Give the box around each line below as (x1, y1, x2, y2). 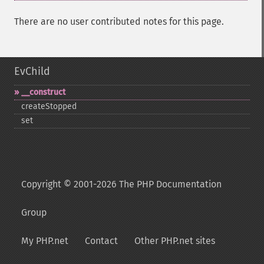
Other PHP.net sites (134, 235, 215, 246)
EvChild (14, 65, 50, 78)
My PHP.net (21, 235, 68, 246)
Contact (85, 235, 118, 246)
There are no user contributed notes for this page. (14, 16, 224, 27)
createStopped (21, 101, 77, 111)
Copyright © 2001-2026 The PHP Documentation (21, 179, 222, 190)
